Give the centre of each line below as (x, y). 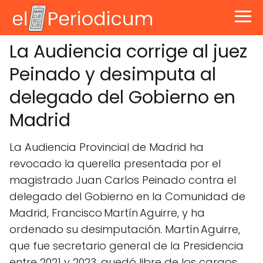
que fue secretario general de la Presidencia (127, 246)
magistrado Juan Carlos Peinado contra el (123, 180)
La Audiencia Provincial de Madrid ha (107, 147)
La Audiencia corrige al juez (128, 52)
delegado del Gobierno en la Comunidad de (127, 196)
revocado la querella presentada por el (115, 163)
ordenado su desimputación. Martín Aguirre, (125, 229)
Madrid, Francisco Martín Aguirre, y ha (107, 213)
